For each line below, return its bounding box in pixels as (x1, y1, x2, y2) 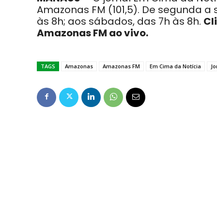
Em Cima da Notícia (150, 62, 201, 70)
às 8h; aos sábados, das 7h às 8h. (37, 15, 203, 28)
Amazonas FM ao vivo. (37, 26, 148, 40)
